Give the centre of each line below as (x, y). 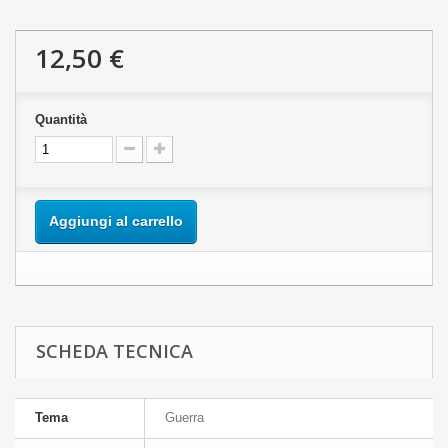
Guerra (184, 417)
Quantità (61, 119)
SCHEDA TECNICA (114, 351)
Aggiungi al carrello (116, 221)
